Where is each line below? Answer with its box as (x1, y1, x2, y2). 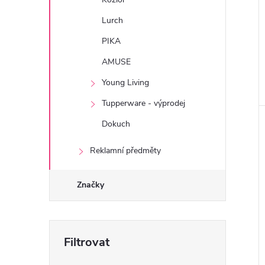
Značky (77, 179, 104, 190)
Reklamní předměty (90, 145, 161, 156)
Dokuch (102, 118, 130, 130)
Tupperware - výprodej (102, 98, 185, 109)
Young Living (102, 77, 149, 88)
